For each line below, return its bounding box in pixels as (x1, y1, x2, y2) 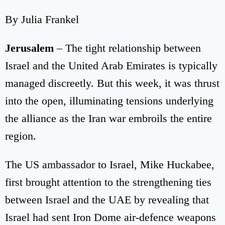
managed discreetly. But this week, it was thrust (5, 76, 219, 89)
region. (5, 129, 36, 142)
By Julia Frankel (5, 13, 79, 26)
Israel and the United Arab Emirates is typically (5, 59, 217, 72)
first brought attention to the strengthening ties (5, 175, 211, 188)
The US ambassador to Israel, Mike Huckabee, (5, 158, 214, 171)
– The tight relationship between (54, 41, 201, 54)
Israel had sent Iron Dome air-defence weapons (5, 210, 216, 223)
